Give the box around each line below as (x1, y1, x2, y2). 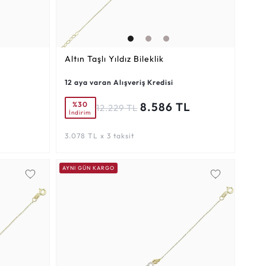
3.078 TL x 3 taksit (64, 131, 134, 141)
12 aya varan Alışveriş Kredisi (64, 78, 173, 87)
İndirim (69, 108, 91, 116)
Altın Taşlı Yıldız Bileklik (64, 53, 164, 65)
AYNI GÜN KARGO (62, 164, 115, 172)
